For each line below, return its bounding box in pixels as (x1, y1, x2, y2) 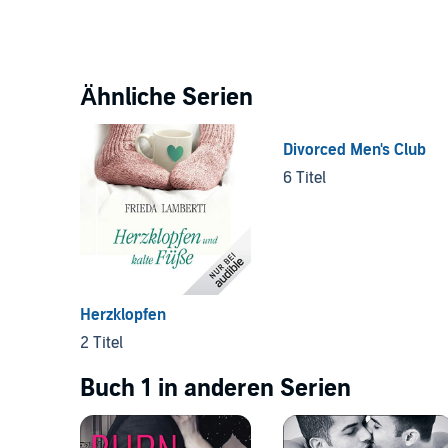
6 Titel (282, 167, 326, 188)
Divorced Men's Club (282, 139, 426, 160)
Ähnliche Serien (80, 82, 253, 112)
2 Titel (80, 332, 123, 353)
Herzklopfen (80, 304, 166, 325)
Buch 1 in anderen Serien (80, 373, 351, 403)
